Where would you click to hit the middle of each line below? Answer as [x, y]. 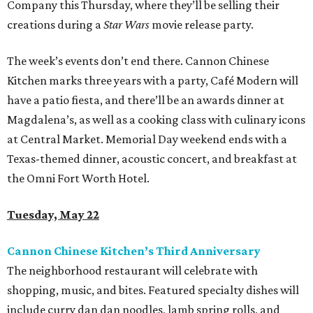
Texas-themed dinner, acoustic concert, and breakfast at [152, 159]
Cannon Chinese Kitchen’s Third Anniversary [134, 251]
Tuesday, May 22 [53, 214]
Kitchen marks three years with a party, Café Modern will [153, 80]
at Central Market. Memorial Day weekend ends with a [147, 139]
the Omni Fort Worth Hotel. [78, 178]
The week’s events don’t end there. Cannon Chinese [138, 61]
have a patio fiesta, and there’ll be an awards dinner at [146, 100]
